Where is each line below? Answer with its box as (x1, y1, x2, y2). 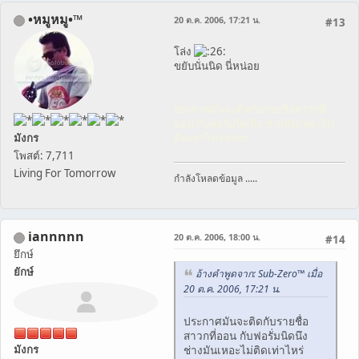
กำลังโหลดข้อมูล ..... (174, 171, 257, 186)
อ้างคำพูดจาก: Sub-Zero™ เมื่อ (196, 267, 322, 281)
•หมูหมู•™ (28, 10, 83, 29)
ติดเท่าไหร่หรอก (174, 131, 249, 146)
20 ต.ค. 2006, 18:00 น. (174, 231, 260, 244)
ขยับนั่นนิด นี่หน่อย (174, 58, 260, 74)
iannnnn (28, 228, 84, 246)
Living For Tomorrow (14, 166, 115, 181)
